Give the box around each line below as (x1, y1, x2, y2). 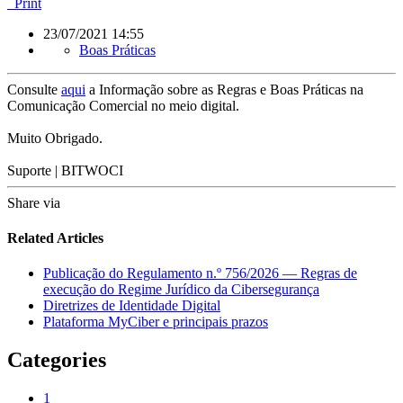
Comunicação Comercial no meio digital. (7, 97, 239, 113)
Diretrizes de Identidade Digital (43, 298, 220, 314)
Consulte (7, 81, 61, 97)
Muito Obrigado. (7, 130, 103, 146)
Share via (7, 194, 60, 210)
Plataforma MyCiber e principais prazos (43, 314, 268, 330)
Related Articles (7, 230, 103, 246)
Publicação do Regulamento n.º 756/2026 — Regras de (43, 265, 357, 282)
